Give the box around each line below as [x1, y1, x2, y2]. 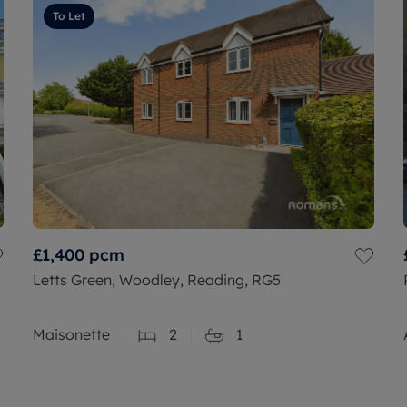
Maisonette [33, 324, 110, 343]
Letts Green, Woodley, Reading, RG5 [33, 270, 281, 289]
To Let [53, 8, 85, 23]
